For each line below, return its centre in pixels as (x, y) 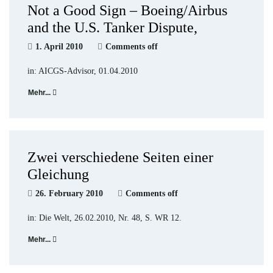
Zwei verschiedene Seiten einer (120, 157)
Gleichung (58, 174)
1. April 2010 (59, 47)
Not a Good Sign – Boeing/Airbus (127, 10)
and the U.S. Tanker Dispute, (112, 27)
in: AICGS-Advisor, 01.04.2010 (83, 71)
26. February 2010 (69, 193)
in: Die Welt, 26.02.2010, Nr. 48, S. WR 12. (105, 218)
